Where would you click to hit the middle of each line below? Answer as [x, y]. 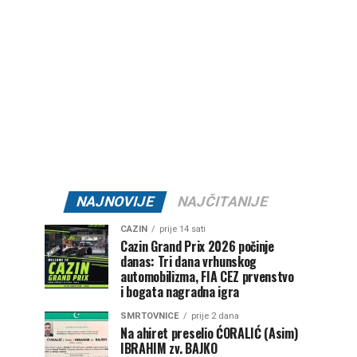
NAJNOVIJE [115, 202]
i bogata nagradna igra [180, 292]
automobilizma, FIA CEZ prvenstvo [207, 277]
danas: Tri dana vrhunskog [188, 261]
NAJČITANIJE [223, 202]
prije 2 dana [215, 316]
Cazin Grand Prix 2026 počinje [197, 246]
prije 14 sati [182, 229]
